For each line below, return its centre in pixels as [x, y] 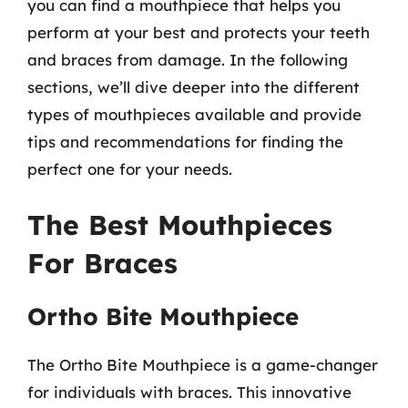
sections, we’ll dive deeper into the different [194, 87]
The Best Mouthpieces [180, 225]
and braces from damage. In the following [188, 59]
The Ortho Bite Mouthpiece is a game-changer [203, 365]
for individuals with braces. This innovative [189, 392]
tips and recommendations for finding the [185, 141]
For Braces [102, 263]
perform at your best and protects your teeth [199, 32]
